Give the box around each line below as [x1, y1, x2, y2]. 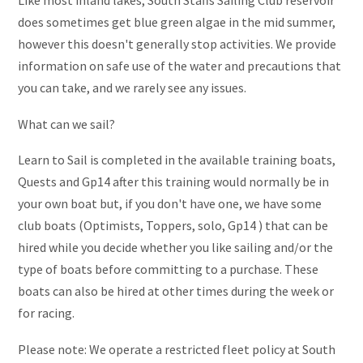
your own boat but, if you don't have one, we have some [18, 195, 322, 212]
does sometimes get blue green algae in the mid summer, [18, 14, 335, 31]
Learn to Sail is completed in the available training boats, [18, 152, 335, 169]
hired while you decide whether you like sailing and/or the [18, 239, 333, 256]
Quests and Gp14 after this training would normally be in [18, 173, 329, 190]
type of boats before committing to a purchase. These [18, 261, 318, 278]
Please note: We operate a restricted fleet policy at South [18, 341, 335, 357]
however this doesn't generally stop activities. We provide [18, 36, 336, 53]
